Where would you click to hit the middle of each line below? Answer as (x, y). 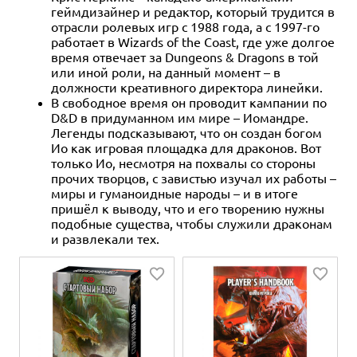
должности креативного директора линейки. (187, 87)
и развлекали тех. (105, 239)
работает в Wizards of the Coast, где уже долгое (193, 42)
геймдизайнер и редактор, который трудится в (193, 12)
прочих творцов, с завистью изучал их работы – (194, 178)
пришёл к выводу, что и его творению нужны (188, 208)
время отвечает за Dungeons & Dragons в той (185, 57)
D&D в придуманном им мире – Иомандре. (180, 118)
